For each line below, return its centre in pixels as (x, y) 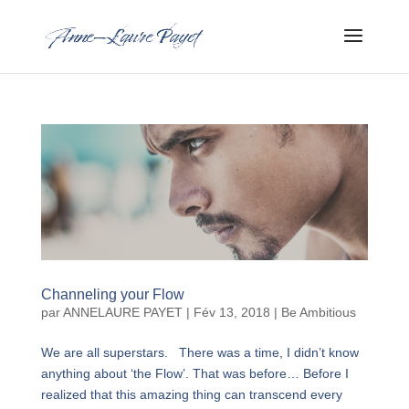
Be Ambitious (318, 313)
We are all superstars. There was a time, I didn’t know (199, 353)
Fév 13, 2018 (231, 313)
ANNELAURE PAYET (122, 313)
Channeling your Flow (112, 295)
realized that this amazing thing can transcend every (191, 395)
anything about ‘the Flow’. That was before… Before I (194, 374)
